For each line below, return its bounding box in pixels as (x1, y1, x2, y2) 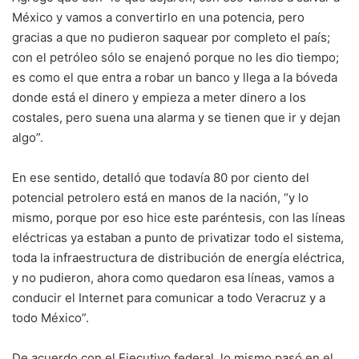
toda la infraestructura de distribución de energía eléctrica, (12, 250, 345, 265)
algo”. (12, 130, 43, 145)
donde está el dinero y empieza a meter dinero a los (12, 90, 306, 105)
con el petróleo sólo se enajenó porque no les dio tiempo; (12, 50, 339, 65)
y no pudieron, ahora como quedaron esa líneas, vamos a (12, 270, 334, 285)
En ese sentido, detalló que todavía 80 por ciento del (12, 170, 309, 185)
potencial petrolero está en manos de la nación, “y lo (12, 190, 309, 205)
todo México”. (12, 310, 89, 325)
